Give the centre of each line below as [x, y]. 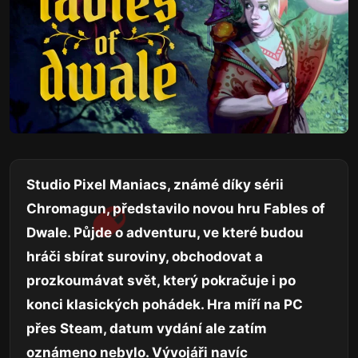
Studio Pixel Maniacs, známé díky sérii [155, 184]
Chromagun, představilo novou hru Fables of [176, 208]
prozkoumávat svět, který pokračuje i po [161, 280]
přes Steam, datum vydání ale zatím [147, 328]
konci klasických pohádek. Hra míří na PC [165, 304]
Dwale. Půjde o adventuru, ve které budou [165, 232]
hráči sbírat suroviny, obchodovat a [145, 256]
